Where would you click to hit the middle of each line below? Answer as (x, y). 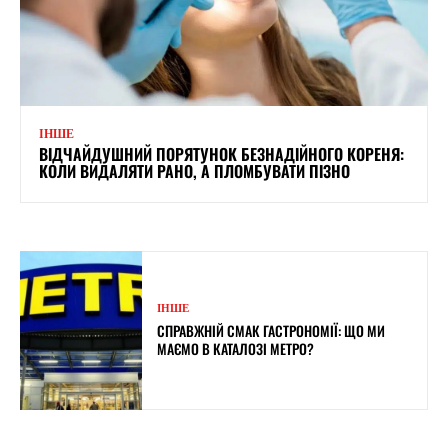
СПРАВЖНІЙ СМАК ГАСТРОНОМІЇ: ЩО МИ (271, 330)
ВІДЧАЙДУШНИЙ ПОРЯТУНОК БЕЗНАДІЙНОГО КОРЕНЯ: (221, 153)
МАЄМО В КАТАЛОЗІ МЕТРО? (236, 348)
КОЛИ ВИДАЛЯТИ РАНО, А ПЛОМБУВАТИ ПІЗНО (194, 170)
